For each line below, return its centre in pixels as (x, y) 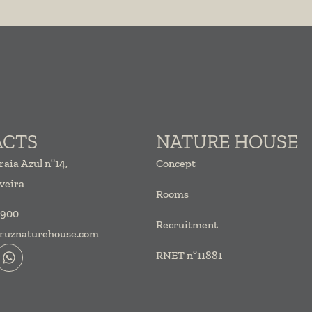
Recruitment (187, 225)
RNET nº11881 (189, 255)
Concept (176, 163)
